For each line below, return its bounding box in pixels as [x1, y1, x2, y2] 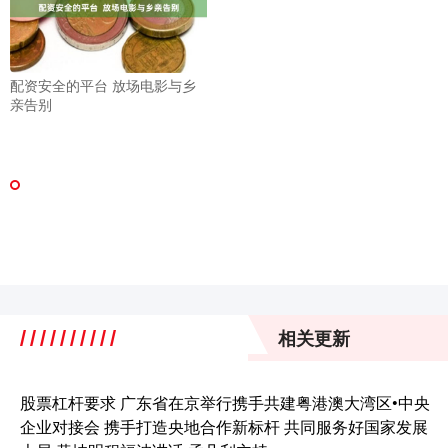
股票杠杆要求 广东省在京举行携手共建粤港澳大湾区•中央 [20, 390, 430, 414]
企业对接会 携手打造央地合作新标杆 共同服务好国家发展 [20, 414, 428, 438]
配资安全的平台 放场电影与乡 [10, 74, 196, 95]
